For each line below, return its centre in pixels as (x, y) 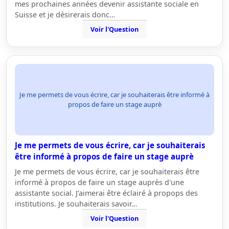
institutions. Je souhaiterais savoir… (76, 204)
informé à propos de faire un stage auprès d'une (99, 182)
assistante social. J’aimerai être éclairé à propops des (106, 193)
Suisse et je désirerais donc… (65, 15)
